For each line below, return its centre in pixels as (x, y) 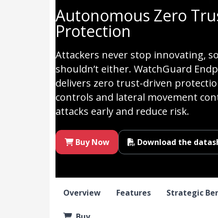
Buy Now (92, 142)
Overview (82, 193)
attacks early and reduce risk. (122, 111)
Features (134, 193)
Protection (93, 31)
